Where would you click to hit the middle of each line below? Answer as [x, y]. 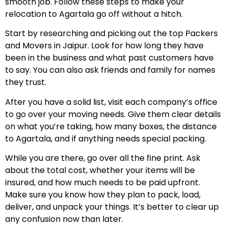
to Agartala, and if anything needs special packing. [108, 138]
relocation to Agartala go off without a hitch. [96, 14]
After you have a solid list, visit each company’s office [111, 102]
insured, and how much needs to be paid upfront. [103, 182]
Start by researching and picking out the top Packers [111, 34]
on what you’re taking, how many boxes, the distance [111, 126]
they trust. [28, 82]
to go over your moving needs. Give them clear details [113, 114]
